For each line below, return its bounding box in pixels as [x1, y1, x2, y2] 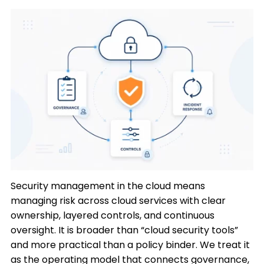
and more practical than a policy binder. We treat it [11, 238, 250, 252]
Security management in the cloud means [11, 179, 206, 193]
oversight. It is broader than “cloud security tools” [11, 223, 239, 237]
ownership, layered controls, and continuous [11, 209, 215, 222]
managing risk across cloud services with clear [11, 194, 226, 207]
